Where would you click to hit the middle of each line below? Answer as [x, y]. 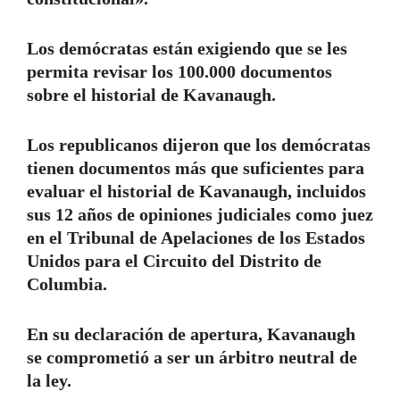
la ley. [49, 381]
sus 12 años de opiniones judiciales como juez [200, 215]
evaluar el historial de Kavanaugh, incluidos [196, 192]
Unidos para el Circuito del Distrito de [174, 261]
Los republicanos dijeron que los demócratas [199, 145]
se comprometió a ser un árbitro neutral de [192, 358]
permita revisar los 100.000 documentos [179, 72]
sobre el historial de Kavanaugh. [151, 95]
